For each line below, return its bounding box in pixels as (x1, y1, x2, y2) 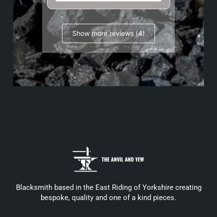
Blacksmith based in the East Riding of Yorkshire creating (15, 183, 201, 192)
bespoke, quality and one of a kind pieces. (41, 193, 176, 202)
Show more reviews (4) (72, 29, 145, 38)
